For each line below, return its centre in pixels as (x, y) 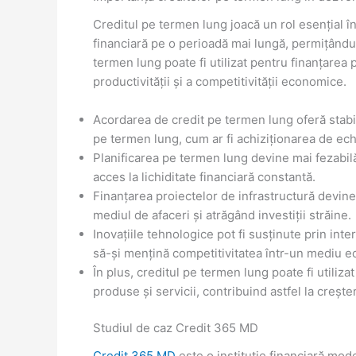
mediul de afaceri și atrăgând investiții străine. (222, 215)
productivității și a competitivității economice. (220, 81)
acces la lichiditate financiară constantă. (204, 176)
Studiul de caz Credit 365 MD (176, 328)
